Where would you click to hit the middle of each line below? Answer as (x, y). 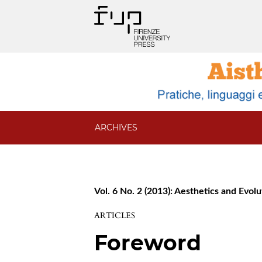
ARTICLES (115, 216)
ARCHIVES (116, 128)
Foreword (148, 243)
